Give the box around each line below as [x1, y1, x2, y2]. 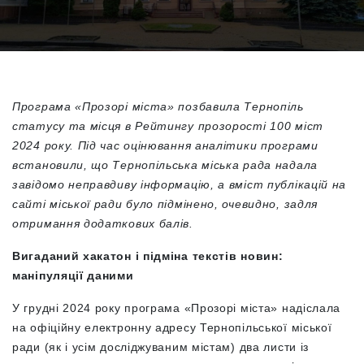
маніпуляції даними [12, 269, 134, 282]
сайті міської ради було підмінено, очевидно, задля [12, 197, 318, 210]
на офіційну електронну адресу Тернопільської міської [12, 321, 332, 334]
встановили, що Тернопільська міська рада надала [12, 158, 318, 171]
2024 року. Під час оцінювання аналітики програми [12, 139, 318, 152]
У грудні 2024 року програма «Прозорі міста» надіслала [12, 301, 341, 314]
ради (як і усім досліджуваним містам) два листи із [12, 340, 310, 353]
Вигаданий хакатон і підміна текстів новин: [12, 249, 284, 262]
